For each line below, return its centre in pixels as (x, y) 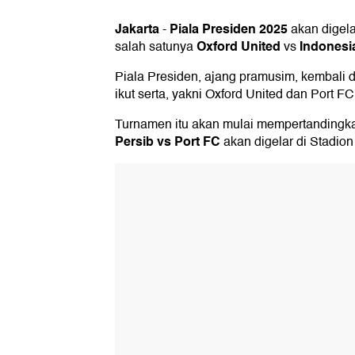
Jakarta (137, 29)
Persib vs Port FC (168, 142)
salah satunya (156, 47)
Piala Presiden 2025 (229, 29)
